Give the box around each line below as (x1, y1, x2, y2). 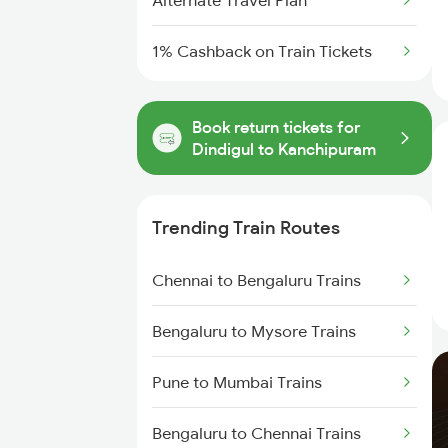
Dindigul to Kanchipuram (192, 139, 376, 159)
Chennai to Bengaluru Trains (152, 270, 361, 290)
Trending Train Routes (152, 216, 340, 239)
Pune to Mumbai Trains (152, 372, 322, 392)
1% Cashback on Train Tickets (152, 41, 372, 61)
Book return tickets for (192, 117, 360, 137)
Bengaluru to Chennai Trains (152, 423, 361, 443)
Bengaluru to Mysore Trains (152, 321, 356, 341)
